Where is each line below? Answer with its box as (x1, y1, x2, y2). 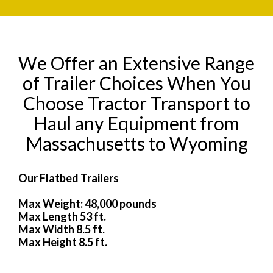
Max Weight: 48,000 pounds (18, 196, 157, 210)
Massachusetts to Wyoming (25, 132, 248, 154)
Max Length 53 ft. (18, 209, 106, 223)
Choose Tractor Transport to (23, 91, 250, 114)
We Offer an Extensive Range (18, 51, 255, 74)
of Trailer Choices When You (22, 71, 251, 94)
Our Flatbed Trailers (18, 171, 119, 185)
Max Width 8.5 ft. (18, 222, 105, 236)
